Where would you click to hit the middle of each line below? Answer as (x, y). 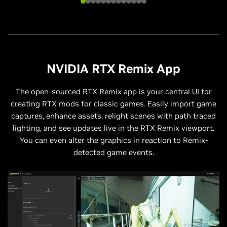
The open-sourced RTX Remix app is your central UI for (113, 91)
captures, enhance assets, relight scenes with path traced (113, 116)
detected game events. (113, 152)
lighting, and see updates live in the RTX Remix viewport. (113, 128)
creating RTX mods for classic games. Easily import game (113, 103)
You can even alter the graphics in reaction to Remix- (113, 140)
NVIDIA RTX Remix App (113, 68)
